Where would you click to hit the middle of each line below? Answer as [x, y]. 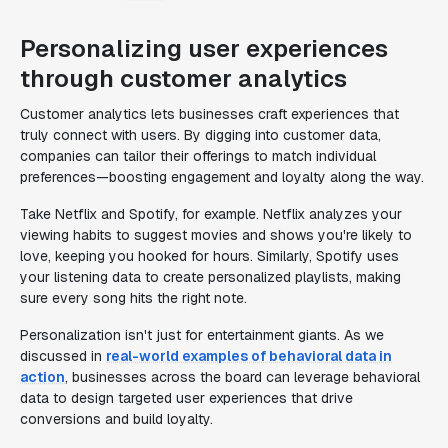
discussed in [63, 356]
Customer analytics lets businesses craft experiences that [209, 114]
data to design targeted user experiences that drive [186, 398]
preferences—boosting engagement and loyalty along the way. [222, 177]
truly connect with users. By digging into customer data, [200, 135]
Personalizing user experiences [204, 48]
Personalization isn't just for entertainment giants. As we [202, 335]
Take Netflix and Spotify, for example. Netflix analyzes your [211, 214]
